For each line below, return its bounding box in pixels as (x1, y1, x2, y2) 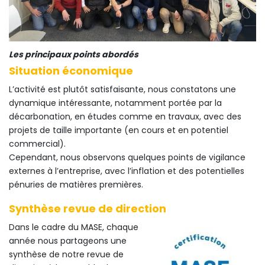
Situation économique (9, 63, 133, 78)
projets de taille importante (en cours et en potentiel (9, 124, 228, 136)
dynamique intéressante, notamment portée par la (9, 96, 222, 109)
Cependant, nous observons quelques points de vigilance (9, 151, 245, 163)
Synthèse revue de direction (9, 201, 166, 216)
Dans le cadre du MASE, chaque (9, 221, 138, 233)
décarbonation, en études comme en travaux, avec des (9, 110, 241, 122)
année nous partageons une (9, 234, 127, 247)
